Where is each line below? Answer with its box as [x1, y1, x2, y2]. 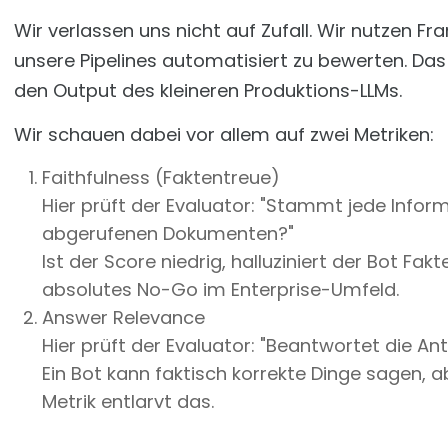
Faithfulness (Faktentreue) [42, 165, 280, 190]
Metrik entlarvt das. [42, 389, 214, 414]
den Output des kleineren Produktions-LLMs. [14, 78, 402, 103]
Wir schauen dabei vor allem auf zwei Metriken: [14, 122, 434, 147]
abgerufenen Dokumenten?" [42, 221, 294, 246]
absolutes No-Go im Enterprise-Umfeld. [42, 277, 399, 302]
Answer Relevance [42, 305, 205, 330]
